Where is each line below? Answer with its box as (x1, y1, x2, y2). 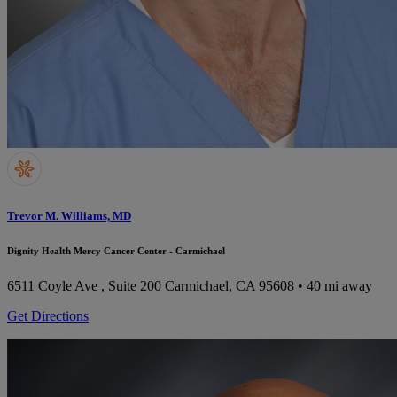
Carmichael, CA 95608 (165, 278, 294, 294)
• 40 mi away (294, 278, 372, 294)
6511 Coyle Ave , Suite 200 (7, 278, 161, 294)
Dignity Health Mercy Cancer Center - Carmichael (7, 245, 225, 257)
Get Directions (7, 308, 89, 324)
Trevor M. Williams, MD (7, 209, 131, 223)
